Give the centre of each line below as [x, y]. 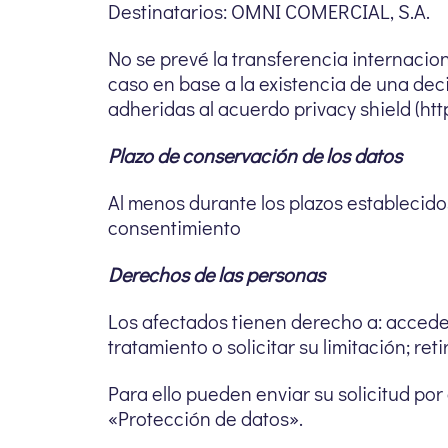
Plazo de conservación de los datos [255, 155]
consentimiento [174, 227]
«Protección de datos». [205, 418]
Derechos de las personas [216, 274]
